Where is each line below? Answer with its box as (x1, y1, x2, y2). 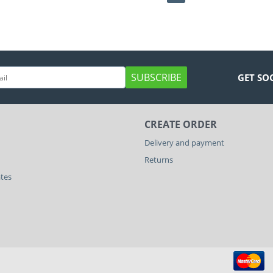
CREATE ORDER (144, 118, 217, 132)
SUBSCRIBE (130, 71, 182, 85)
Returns (144, 154, 173, 166)
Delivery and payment (144, 137, 224, 149)
